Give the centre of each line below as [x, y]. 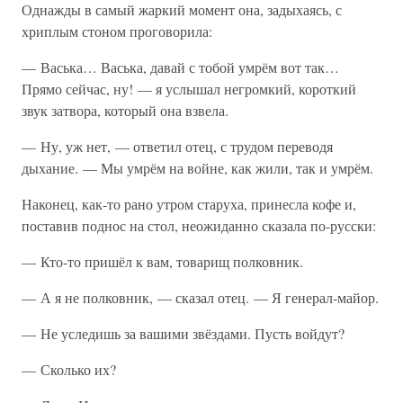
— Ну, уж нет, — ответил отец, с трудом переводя [177, 146]
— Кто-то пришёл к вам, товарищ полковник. [162, 261]
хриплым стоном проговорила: [117, 31]
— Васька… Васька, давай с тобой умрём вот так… [180, 67]
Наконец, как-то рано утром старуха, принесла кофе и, [189, 204]
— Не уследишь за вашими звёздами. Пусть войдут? [183, 333]
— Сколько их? [69, 369]
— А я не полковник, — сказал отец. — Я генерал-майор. [200, 297]
